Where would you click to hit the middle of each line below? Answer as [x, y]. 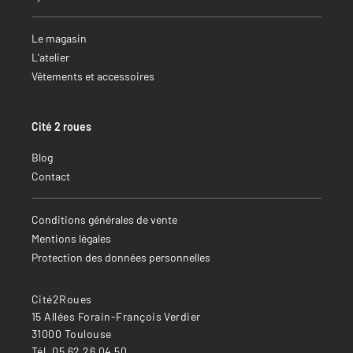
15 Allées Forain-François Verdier [116, 316]
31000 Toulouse [72, 334]
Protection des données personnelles [121, 257]
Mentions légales [71, 238]
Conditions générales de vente [104, 219]
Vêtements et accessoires [93, 76]
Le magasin [59, 38]
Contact [51, 176]
